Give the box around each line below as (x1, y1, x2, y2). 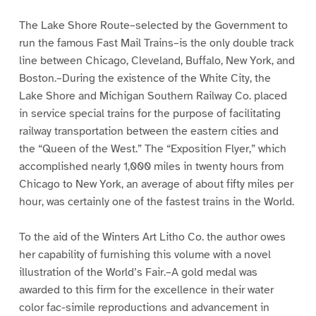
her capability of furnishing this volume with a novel (18, 248, 271, 262)
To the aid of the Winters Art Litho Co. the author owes (18, 230, 286, 245)
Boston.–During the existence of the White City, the (18, 71, 271, 85)
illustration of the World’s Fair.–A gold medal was (18, 265, 257, 280)
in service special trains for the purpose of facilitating (18, 106, 281, 121)
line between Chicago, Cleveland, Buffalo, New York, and (18, 53, 295, 68)
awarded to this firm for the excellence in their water (18, 283, 274, 298)
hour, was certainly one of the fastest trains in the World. (18, 194, 294, 209)
